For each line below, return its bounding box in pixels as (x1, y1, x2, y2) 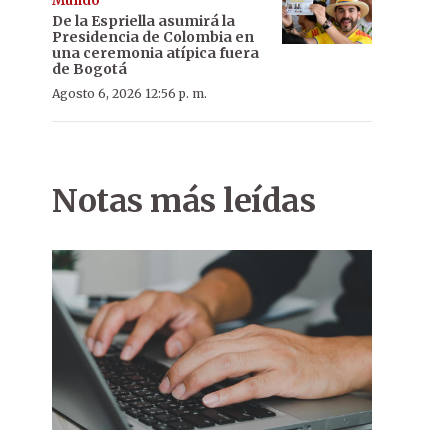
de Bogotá (52, 60, 127, 78)
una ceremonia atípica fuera (52, 44, 259, 62)
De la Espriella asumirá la (52, 12, 235, 30)
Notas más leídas (52, 181, 315, 221)
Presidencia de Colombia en (52, 28, 254, 46)
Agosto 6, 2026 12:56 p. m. (52, 86, 207, 101)
